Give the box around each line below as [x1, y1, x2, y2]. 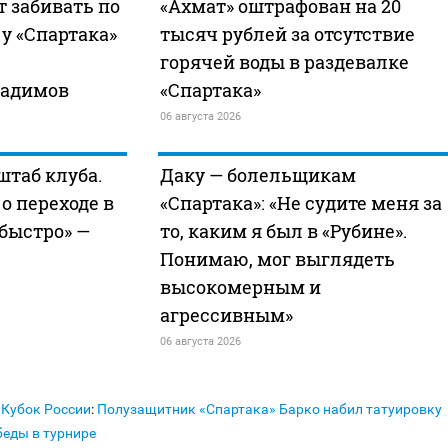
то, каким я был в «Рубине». [159, 219, 407, 244]
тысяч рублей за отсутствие [159, 22, 415, 47]
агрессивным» [159, 303, 293, 328]
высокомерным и [159, 275, 321, 300]
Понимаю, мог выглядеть [159, 247, 395, 272]
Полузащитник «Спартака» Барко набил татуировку [97, 401, 442, 418]
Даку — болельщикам [159, 163, 356, 188]
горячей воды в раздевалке [159, 50, 409, 75]
